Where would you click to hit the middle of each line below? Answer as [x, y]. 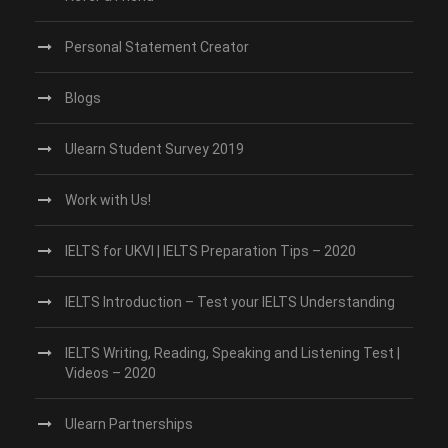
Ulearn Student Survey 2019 [154, 149]
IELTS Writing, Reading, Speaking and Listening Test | [232, 353]
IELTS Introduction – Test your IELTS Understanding [230, 302]
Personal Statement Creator [157, 47]
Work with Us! [108, 200]
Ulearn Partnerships [129, 424]
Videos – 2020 [110, 373]
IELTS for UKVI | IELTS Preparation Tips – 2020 [210, 251]
